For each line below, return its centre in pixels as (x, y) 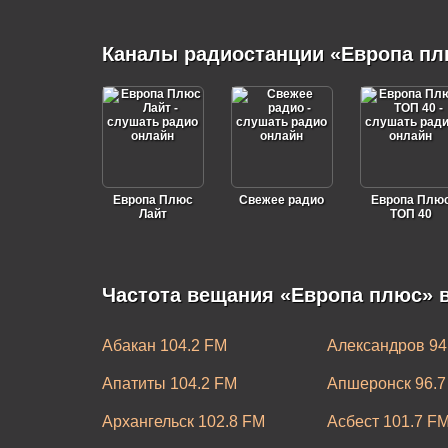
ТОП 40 (410, 214)
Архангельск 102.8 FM (183, 421)
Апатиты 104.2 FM (169, 383)
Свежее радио (281, 200)
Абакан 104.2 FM (164, 345)
